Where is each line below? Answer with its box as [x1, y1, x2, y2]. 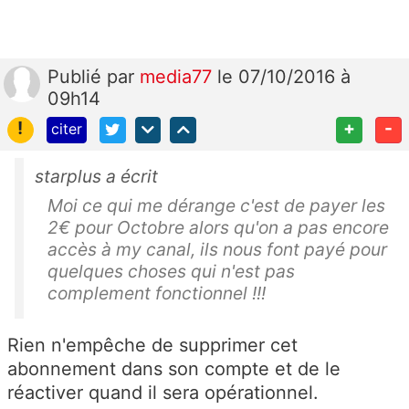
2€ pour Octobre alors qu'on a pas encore [47, 215, 389, 238]
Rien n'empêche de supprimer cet [7, 333, 298, 356]
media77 [140, 65, 217, 88]
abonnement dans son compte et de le [7, 357, 341, 380]
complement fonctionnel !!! [47, 281, 266, 304]
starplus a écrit [35, 164, 158, 187]
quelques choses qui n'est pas [47, 259, 295, 282]
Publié [47, 65, 107, 88]
